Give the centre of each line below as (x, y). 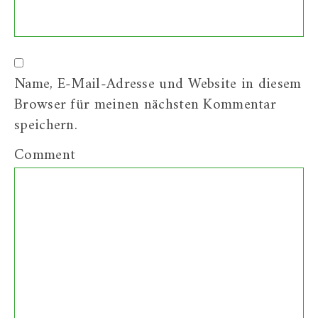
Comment (45, 155)
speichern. (46, 125)
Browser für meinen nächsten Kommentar (146, 104)
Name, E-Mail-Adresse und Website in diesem (158, 84)
